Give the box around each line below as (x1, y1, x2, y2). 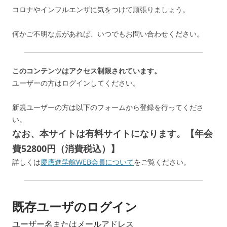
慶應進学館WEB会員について (41, 157, 134, 167)
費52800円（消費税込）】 (12, 142, 120, 155)
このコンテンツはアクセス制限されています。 (12, 65, 161, 75)
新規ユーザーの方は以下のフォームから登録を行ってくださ (12, 102, 204, 112)
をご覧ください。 (134, 157, 191, 167)
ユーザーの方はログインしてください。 (12, 78, 140, 88)
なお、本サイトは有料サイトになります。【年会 (12, 127, 213, 139)
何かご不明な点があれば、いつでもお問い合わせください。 (12, 28, 204, 39)
